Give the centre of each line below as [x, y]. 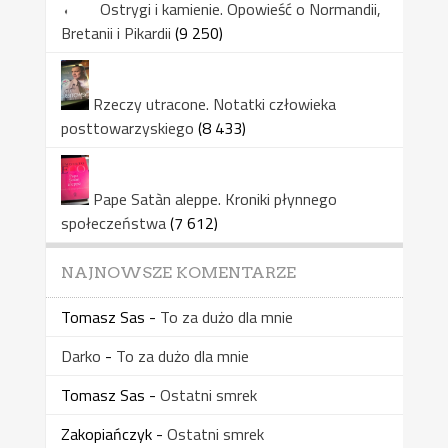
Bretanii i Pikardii [115, 32]
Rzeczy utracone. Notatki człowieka [214, 103]
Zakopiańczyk [106, 433]
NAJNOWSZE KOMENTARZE [178, 272]
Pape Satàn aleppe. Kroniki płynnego [214, 198]
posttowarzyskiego [127, 127]
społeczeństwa [113, 222]
